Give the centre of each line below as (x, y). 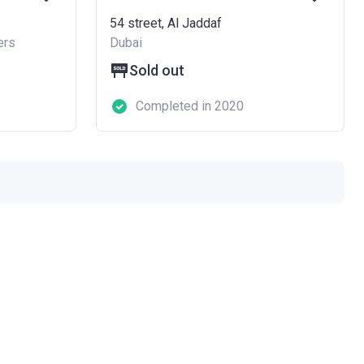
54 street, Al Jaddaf (166, 23)
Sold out (157, 70)
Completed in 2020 (190, 106)
